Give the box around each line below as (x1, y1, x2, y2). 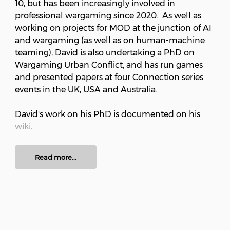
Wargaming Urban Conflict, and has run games (15, 60, 203, 70)
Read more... (35, 153, 76, 162)
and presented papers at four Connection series (15, 72, 203, 83)
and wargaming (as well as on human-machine (15, 35, 205, 46)
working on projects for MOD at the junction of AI (15, 23, 212, 33)
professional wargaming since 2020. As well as (15, 11, 201, 21)
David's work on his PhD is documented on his (15, 109, 200, 120)
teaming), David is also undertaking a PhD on (15, 48, 195, 58)
